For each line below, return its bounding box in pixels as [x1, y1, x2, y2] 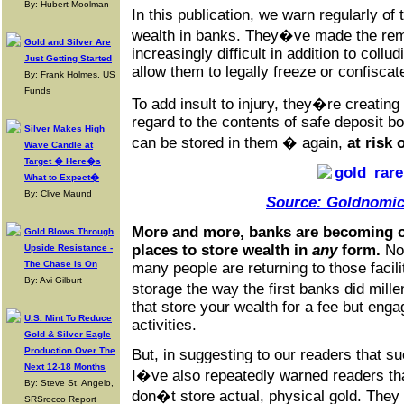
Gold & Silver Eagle [24, 329, 111, 339]
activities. [132, 317, 197, 334]
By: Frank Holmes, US [24, 69, 115, 79]
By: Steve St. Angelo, [24, 378, 114, 388]
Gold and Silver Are [24, 37, 111, 47]
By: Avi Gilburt [24, 275, 82, 285]
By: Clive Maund [24, 188, 92, 198]
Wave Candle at [24, 140, 93, 150]
